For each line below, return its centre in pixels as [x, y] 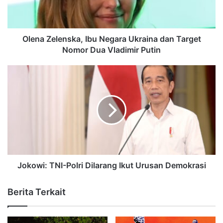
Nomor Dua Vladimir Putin [111, 50]
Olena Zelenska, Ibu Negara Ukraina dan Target [111, 39]
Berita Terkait [37, 192]
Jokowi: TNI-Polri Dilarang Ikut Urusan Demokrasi [111, 166]
